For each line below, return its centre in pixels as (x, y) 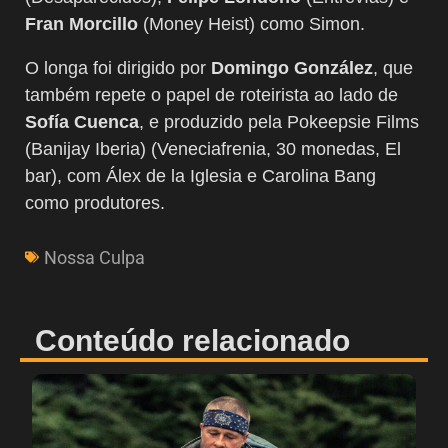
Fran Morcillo (81, 23)
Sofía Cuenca (82, 121)
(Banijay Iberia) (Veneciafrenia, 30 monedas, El (213, 148)
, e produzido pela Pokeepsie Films (279, 121)
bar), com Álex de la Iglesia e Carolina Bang (200, 175)
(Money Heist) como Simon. (251, 23)
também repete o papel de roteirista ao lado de (211, 94)
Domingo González (292, 67)
